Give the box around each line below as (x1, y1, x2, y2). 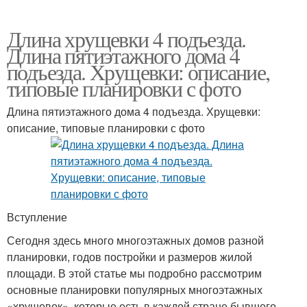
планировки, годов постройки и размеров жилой (7, 248, 252, 265)
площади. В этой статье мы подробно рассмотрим (7, 265, 262, 281)
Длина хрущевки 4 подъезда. (7, 23, 246, 53)
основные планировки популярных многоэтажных (7, 281, 262, 297)
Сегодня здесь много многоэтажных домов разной (7, 232, 264, 248)
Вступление (7, 208, 67, 225)
